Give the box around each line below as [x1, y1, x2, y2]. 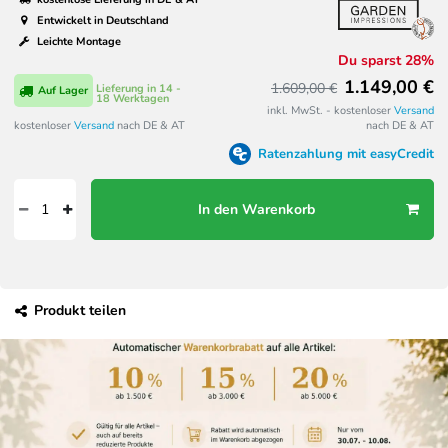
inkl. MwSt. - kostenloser [267, 102, 394, 118]
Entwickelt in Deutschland [34, 13, 169, 28]
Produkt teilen [34, 301, 126, 321]
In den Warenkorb [197, 200, 315, 220]
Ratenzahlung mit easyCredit [258, 144, 434, 163]
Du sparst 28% [338, 51, 434, 71]
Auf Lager [37, 82, 88, 98]
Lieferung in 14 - [96, 81, 182, 97]
